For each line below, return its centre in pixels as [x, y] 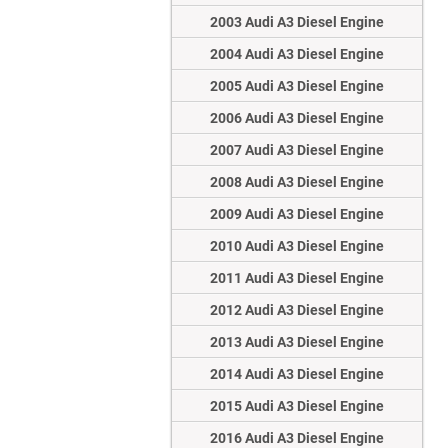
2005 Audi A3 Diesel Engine [297, 86]
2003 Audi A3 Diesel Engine [297, 22]
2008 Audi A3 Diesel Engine [297, 182]
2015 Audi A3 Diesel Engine [297, 406]
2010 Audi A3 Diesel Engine [297, 246]
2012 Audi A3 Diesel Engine [297, 310]
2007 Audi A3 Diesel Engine [297, 150]
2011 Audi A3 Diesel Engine [297, 278]
